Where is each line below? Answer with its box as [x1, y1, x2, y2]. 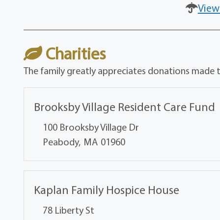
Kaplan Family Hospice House [34, 182, 180, 197]
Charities [42, 43, 106, 64]
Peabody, [43, 136, 81, 148]
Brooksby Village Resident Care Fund [34, 99, 216, 114]
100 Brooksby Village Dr [43, 121, 139, 134]
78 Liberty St [43, 204, 95, 217]
